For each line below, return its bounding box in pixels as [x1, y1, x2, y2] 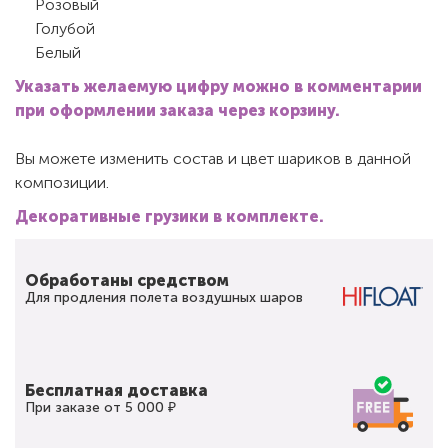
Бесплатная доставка [25, 380, 208, 400]
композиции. [15, 172, 109, 192]
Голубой [35, 18, 95, 38]
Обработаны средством [25, 270, 229, 290]
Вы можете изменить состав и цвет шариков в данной [15, 148, 411, 168]
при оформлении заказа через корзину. [15, 100, 340, 120]
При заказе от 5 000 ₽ [25, 398, 176, 416]
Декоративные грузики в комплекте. [15, 206, 324, 226]
